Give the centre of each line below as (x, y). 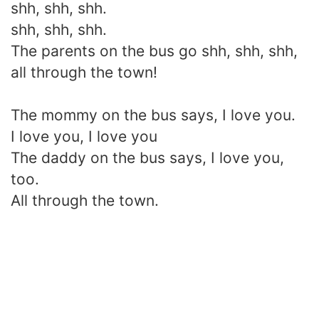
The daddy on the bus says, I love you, (147, 157)
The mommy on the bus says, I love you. (153, 115)
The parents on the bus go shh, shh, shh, (154, 51)
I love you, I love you (84, 136)
